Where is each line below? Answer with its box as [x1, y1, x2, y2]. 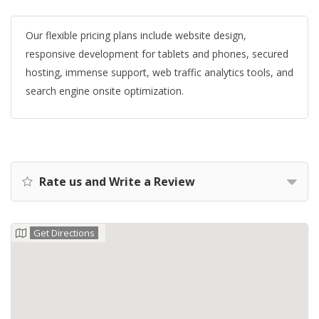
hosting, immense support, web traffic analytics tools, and [26, 66, 293, 79]
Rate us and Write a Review [36, 174, 195, 189]
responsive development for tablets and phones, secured [26, 47, 288, 61]
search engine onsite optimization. [26, 84, 184, 98]
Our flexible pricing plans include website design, [26, 28, 246, 42]
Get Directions [33, 226, 95, 239]
